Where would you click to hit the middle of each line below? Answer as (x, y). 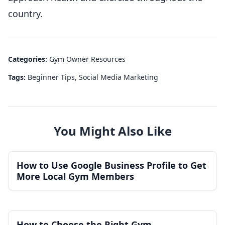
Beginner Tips (51, 77)
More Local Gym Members (75, 177)
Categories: (29, 59)
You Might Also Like (113, 131)
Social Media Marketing (119, 77)
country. (25, 14)
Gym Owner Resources (87, 59)
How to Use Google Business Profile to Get (111, 165)
